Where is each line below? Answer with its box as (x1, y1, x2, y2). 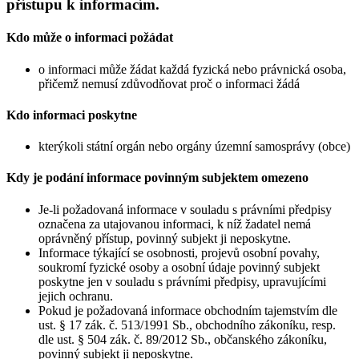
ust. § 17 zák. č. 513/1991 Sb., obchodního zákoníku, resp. (38, 317, 336, 332)
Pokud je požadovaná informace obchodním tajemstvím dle (38, 303, 337, 317)
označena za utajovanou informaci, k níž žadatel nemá (38, 216, 311, 231)
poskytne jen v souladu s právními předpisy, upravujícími (38, 274, 326, 288)
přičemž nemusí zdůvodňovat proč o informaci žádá (38, 76, 300, 91)
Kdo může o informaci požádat (6, 30, 173, 45)
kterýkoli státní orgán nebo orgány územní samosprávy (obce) (38, 139, 350, 154)
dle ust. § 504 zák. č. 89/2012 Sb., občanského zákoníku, (38, 332, 327, 346)
